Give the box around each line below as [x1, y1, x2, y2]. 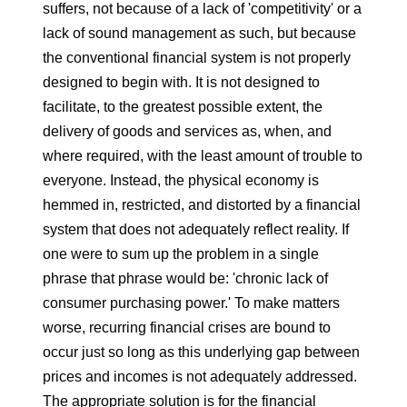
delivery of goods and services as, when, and [42, 124, 332, 139]
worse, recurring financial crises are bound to [42, 320, 331, 335]
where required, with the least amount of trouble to [42, 148, 362, 164]
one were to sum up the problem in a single [42, 246, 319, 262]
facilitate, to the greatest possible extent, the [42, 99, 323, 114]
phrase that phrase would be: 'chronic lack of [42, 271, 328, 286]
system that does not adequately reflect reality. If [42, 222, 349, 237]
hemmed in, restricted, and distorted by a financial [42, 197, 361, 213]
